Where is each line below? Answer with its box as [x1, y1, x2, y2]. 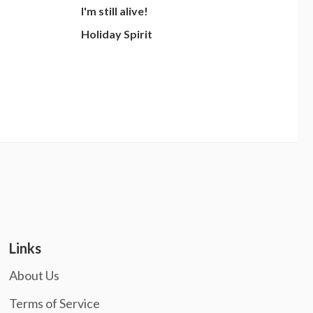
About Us [8, 267, 59, 283]
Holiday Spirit [81, 27, 152, 41]
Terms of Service [8, 296, 100, 312]
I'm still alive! [81, 4, 148, 18]
